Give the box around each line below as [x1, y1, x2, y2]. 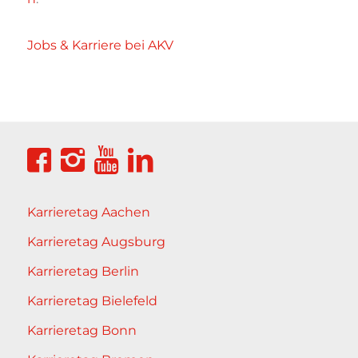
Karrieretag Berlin [26, 264, 139, 280]
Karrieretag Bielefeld [26, 293, 157, 309]
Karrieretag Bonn [26, 323, 137, 339]
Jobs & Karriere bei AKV [26, 38, 173, 54]
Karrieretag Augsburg [26, 234, 165, 250]
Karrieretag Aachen [26, 205, 150, 221]
